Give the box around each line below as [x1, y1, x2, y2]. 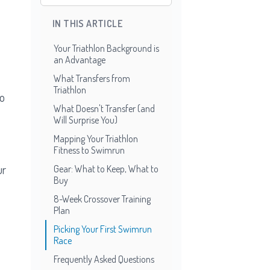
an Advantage [54, 53, 105, 66]
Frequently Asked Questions [54, 253, 154, 265]
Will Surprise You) [54, 113, 118, 126]
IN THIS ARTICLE [52, 17, 122, 30]
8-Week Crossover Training [54, 192, 151, 205]
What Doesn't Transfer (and [54, 102, 155, 115]
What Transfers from [54, 72, 130, 84]
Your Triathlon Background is [54, 42, 159, 54]
